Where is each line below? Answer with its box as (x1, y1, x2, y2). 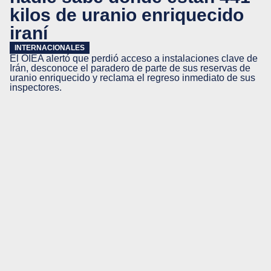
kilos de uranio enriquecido (10, 4, 244, 25)
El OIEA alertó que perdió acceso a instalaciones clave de (10, 53, 258, 64)
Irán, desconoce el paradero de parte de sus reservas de (10, 63, 250, 73)
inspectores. (10, 82, 62, 93)
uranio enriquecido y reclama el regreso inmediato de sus (10, 73, 255, 83)
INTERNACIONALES (15, 44, 85, 52)
